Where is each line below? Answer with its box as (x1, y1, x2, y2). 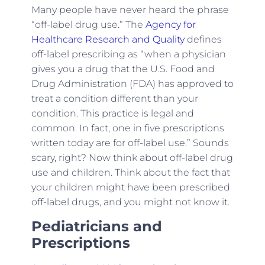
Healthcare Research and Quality (31, 34, 185, 46)
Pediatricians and (31, 217, 162, 235)
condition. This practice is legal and (31, 108, 194, 119)
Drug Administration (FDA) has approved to (31, 78, 234, 90)
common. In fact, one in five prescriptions (31, 122, 224, 134)
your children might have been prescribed (31, 182, 230, 193)
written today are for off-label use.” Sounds (31, 137, 229, 149)
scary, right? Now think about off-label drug (31, 152, 233, 164)
